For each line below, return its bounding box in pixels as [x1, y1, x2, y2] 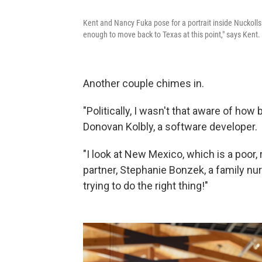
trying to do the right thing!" [83, 180, 208, 192]
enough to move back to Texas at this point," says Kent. [83, 30, 260, 39]
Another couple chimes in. [83, 77, 204, 89]
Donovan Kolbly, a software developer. [83, 120, 257, 133]
